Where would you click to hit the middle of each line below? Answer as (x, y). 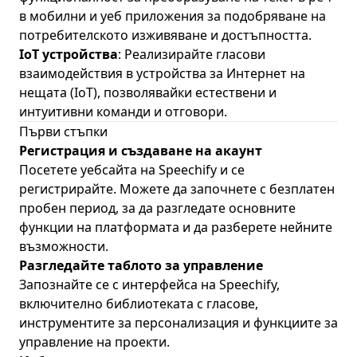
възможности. (64, 246)
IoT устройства (69, 54)
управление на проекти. (94, 342)
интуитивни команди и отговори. (123, 112)
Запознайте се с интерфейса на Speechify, (149, 284)
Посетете (50, 170)
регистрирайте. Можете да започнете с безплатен (177, 189)
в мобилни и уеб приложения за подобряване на (173, 16)
